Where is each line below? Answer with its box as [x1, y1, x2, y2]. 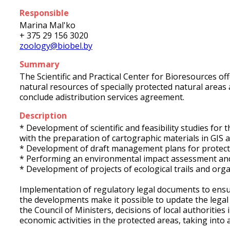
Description [20, 110, 67, 121]
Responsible [20, 7, 69, 18]
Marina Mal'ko [20, 20, 75, 31]
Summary [20, 59, 59, 70]
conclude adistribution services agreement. [20, 91, 184, 103]
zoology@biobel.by [20, 40, 92, 51]
